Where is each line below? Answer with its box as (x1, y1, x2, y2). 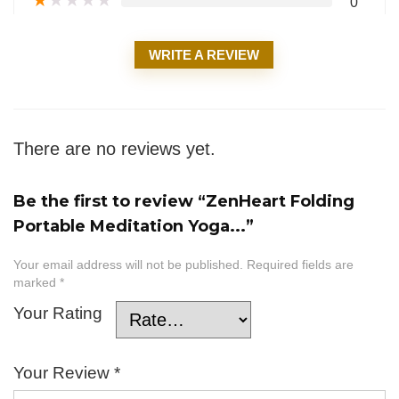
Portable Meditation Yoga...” (13, 216, 254, 237)
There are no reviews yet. (13, 139, 216, 159)
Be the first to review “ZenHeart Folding (13, 191, 354, 212)
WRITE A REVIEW (149, 47, 259, 63)
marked (13, 276, 60, 290)
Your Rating (13, 304, 102, 323)
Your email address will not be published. (13, 258, 243, 273)
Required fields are (247, 258, 354, 273)
